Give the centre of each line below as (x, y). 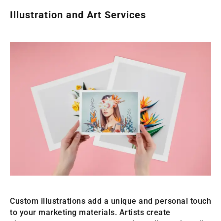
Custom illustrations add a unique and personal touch (110, 201)
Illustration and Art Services (78, 15)
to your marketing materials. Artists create (90, 213)
